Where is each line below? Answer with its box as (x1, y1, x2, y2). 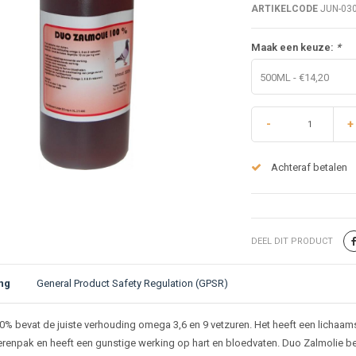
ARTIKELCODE (250, 2, 318, 14)
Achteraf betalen (270, 161, 347, 173)
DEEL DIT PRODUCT (250, 235, 333, 246)
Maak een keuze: (250, 41, 336, 53)
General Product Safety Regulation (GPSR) (36, 277, 228, 289)
